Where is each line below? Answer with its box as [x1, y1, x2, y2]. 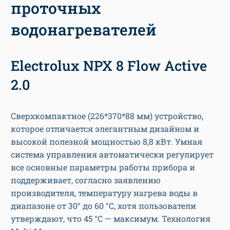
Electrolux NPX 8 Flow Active [11, 56, 207, 75]
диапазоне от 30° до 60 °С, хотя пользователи [11, 200, 196, 212]
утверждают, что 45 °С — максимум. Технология [11, 213, 210, 224]
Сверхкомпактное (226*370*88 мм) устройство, [11, 110, 203, 122]
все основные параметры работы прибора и [11, 162, 195, 173]
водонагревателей [11, 20, 157, 40]
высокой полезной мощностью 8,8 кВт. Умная [11, 136, 202, 147]
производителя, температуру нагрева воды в [11, 187, 198, 199]
